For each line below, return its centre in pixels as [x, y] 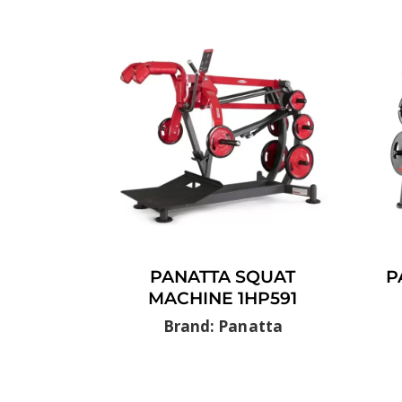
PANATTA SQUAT [223, 277]
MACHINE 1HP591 [223, 299]
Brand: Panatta [223, 327]
